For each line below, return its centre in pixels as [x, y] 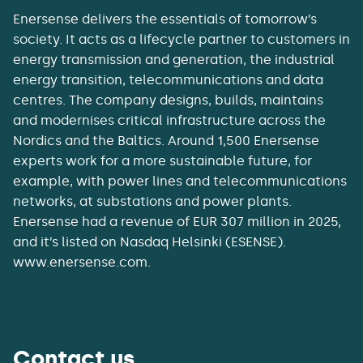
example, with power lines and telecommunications [180, 181]
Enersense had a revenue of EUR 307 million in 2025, [177, 222]
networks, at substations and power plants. [152, 202]
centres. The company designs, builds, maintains [168, 100]
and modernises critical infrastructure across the [169, 121]
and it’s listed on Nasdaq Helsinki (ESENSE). [149, 242]
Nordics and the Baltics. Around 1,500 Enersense [166, 141]
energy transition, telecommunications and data [168, 80]
